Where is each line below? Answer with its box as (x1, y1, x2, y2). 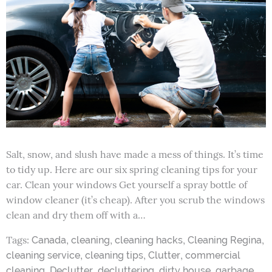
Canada (32, 234, 66, 246)
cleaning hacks (115, 234, 183, 246)
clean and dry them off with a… (6, 208, 146, 221)
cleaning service (6, 249, 80, 261)
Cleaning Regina (188, 234, 262, 246)
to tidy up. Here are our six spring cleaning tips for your (6, 163, 257, 175)
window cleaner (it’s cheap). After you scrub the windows (6, 193, 265, 206)
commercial (185, 249, 240, 261)
